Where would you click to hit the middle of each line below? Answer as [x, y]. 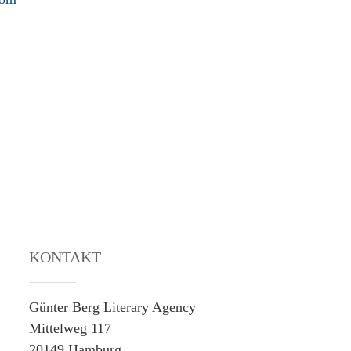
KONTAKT [65, 257]
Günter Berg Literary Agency [113, 307]
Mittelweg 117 [71, 328]
